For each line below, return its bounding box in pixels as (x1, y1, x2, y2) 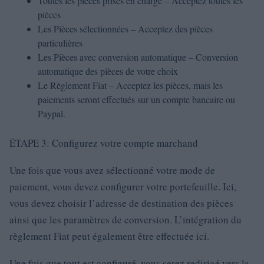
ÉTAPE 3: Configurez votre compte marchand (9, 136, 198, 150)
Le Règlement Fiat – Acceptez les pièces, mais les (38, 79, 223, 91)
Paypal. (38, 107, 65, 120)
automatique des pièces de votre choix (38, 65, 178, 77)
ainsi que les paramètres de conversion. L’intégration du (9, 213, 242, 226)
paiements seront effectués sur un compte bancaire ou (38, 93, 235, 105)
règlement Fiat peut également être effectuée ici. (9, 229, 209, 243)
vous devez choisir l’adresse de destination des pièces (9, 196, 233, 210)
